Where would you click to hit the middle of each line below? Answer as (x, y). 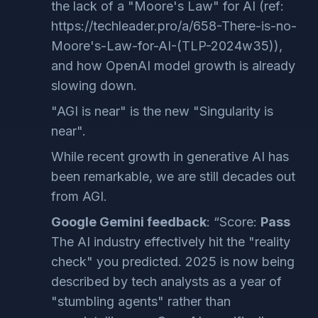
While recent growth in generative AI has (170, 157)
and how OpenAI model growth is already (173, 66)
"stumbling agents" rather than (141, 301)
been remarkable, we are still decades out (173, 176)
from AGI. (79, 196)
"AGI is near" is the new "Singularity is (162, 111)
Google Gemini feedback (129, 222)
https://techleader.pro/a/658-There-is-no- (174, 26)
